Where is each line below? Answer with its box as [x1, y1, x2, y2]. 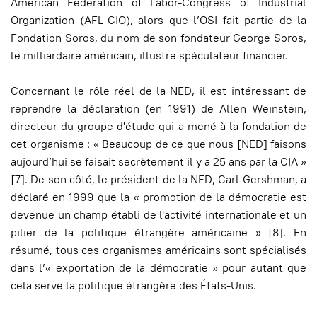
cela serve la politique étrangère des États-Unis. [11, 278, 256, 293]
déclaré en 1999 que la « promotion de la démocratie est [11, 190, 306, 204]
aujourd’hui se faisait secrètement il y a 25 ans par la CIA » [11, 154, 306, 169]
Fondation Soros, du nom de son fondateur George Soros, [11, 30, 306, 45]
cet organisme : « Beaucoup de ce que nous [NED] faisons [11, 137, 306, 151]
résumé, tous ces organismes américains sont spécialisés [11, 243, 306, 258]
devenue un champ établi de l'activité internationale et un [11, 207, 306, 222]
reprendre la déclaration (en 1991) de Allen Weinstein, [11, 101, 306, 116]
